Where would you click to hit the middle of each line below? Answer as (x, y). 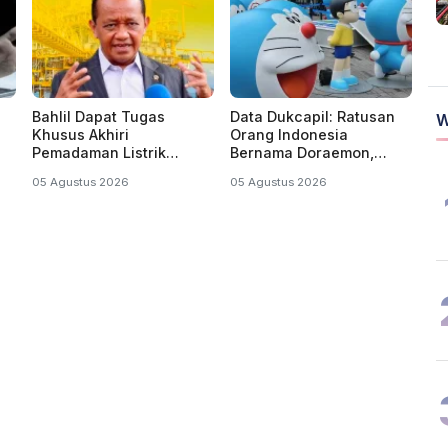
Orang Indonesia (289, 134)
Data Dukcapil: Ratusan (312, 116)
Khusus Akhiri (80, 134)
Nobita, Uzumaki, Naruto (316, 170)
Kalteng (59, 188)
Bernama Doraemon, (302, 152)
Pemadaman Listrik (99, 152)
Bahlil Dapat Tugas (98, 116)
